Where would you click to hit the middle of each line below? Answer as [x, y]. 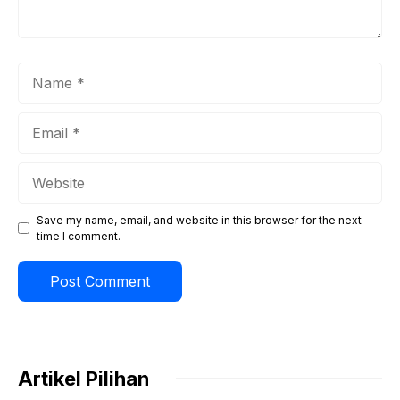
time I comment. [79, 236]
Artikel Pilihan [83, 378]
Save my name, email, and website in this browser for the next [199, 220]
